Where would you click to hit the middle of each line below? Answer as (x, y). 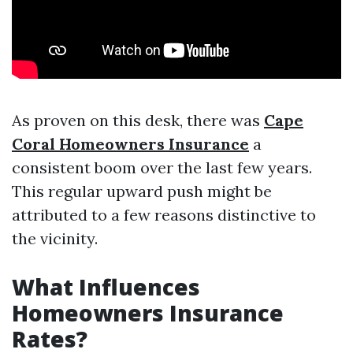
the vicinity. (55, 238)
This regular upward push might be (142, 191)
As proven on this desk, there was (138, 120)
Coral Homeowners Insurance (130, 144)
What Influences (106, 287)
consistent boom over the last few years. (162, 167)
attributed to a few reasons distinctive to (164, 215)
